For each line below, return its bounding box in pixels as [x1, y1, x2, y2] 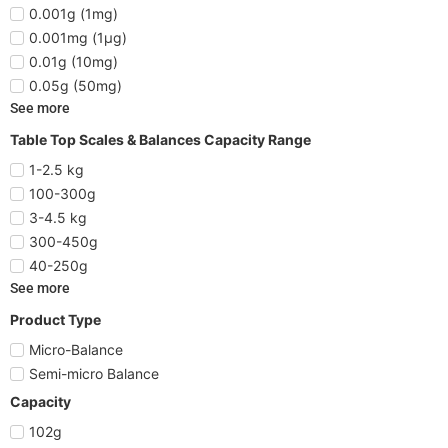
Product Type [10, 310, 101, 328]
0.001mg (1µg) [29, 28, 127, 46]
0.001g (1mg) [29, 4, 118, 22]
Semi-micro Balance [29, 364, 159, 382]
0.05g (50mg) [29, 76, 122, 94]
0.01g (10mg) [29, 52, 118, 70]
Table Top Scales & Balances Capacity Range [10, 130, 311, 148]
